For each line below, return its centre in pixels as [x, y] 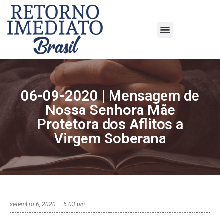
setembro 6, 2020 [33, 204]
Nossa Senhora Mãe [110, 110]
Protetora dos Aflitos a [110, 124]
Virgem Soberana [110, 138]
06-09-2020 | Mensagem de [110, 96]
